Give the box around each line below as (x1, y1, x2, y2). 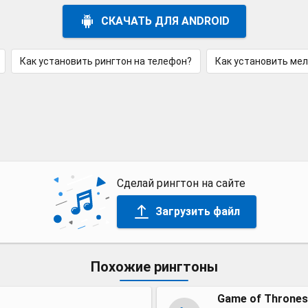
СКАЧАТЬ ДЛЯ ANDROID (100, 14, 230, 27)
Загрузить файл (155, 204, 240, 218)
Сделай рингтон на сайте (116, 176, 245, 190)
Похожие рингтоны (90, 258, 218, 275)
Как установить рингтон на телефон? (19, 56, 192, 67)
